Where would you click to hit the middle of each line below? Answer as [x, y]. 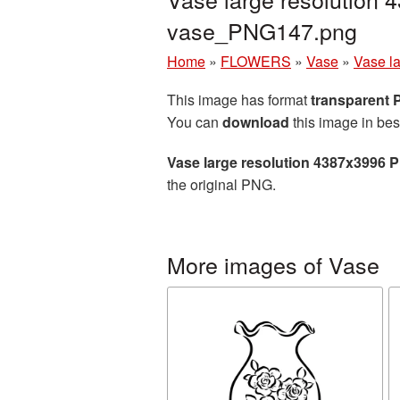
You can [195, 122]
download [256, 122]
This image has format [239, 100]
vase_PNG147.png [262, 30]
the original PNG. [221, 184]
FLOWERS [256, 61]
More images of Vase [273, 264]
